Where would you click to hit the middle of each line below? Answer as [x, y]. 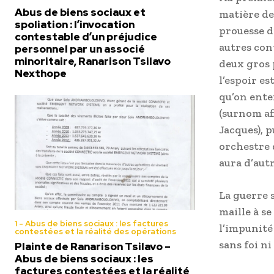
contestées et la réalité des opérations [95, 232]
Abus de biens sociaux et [80, 13]
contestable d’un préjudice [86, 37]
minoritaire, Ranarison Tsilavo [93, 61]
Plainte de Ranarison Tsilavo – [93, 247]
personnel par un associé [80, 49]
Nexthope [41, 74]
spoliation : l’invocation [75, 25]
